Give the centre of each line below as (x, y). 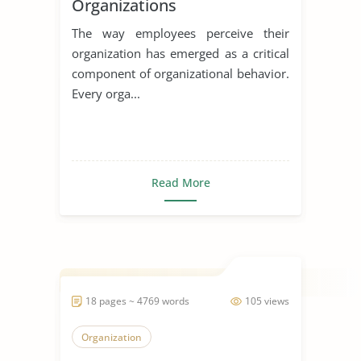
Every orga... (106, 93)
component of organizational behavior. (180, 73)
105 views (267, 301)
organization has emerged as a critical (180, 53)
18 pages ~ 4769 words (137, 301)
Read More (180, 182)
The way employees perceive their (180, 33)
